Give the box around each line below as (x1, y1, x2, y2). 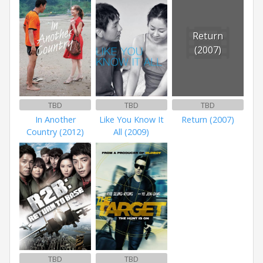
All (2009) (113, 126, 150, 138)
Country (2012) (26, 126, 85, 138)
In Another (35, 114, 76, 126)
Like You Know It (99, 114, 164, 126)
